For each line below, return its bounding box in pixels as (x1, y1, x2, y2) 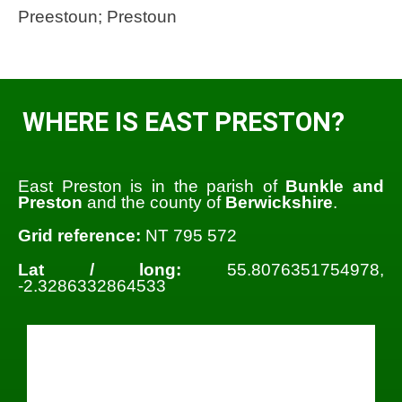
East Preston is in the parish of (18, 177, 286, 197)
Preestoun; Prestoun (18, 7, 177, 27)
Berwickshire (225, 193, 333, 213)
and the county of (83, 193, 225, 213)
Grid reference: (18, 226, 141, 246)
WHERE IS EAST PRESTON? (22, 106, 345, 137)
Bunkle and (285, 177, 384, 197)
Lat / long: (18, 259, 182, 279)
